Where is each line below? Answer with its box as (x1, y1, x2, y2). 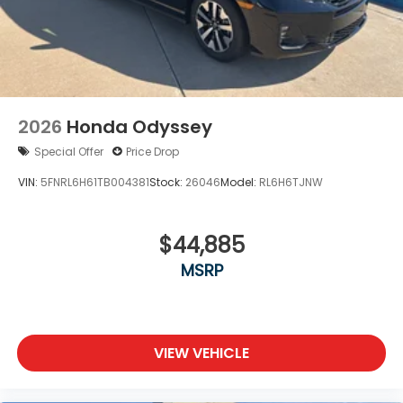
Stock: (149, 175, 185, 191)
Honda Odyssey (67, 114, 212, 140)
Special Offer (34, 143, 103, 159)
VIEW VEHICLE (154, 343, 249, 364)
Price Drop (126, 143, 179, 159)
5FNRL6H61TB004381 (40, 175, 149, 191)
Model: (220, 175, 259, 191)
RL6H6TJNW (259, 175, 323, 191)
